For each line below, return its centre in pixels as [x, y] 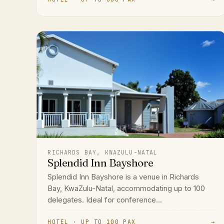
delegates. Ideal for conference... [105, 200]
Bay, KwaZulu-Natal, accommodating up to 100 [126, 189]
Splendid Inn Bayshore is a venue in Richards [123, 177]
